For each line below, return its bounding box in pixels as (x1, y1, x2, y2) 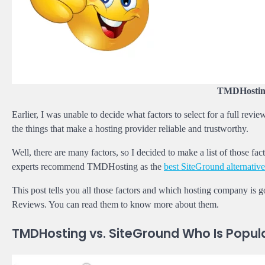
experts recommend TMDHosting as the (12, 161, 164, 172)
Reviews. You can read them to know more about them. (12, 199, 219, 209)
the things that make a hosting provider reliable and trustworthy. (12, 123, 248, 134)
